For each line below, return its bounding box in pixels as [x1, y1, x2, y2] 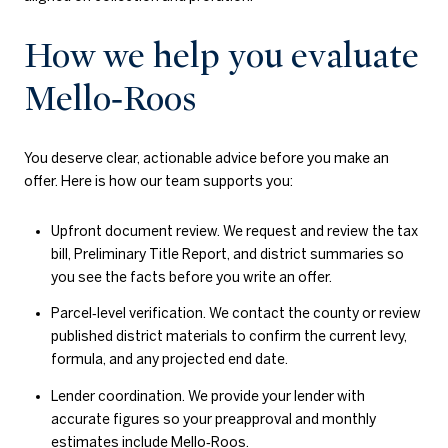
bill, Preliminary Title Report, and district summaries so [50, 245, 404, 262]
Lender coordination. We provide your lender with [50, 387, 365, 404]
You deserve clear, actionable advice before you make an [24, 150, 389, 167]
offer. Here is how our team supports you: [24, 173, 293, 190]
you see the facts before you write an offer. [50, 268, 332, 285]
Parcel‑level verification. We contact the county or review [50, 305, 421, 322]
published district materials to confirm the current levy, [50, 328, 407, 345]
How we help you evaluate [24, 34, 419, 77]
